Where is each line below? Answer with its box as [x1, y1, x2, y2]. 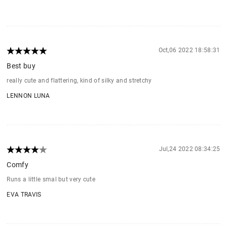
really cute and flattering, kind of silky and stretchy [7, 77, 152, 84]
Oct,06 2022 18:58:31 [158, 46, 220, 54]
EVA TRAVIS [7, 191, 42, 198]
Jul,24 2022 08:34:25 [159, 145, 220, 153]
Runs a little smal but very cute [7, 175, 96, 183]
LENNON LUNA [7, 92, 50, 99]
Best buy [7, 61, 35, 70]
